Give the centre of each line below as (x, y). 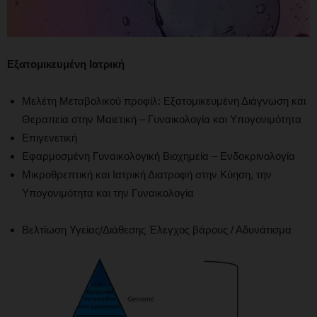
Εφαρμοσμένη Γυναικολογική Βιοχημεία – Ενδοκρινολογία (158, 156)
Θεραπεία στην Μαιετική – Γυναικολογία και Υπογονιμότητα (162, 119)
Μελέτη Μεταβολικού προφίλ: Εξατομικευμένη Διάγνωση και (164, 100)
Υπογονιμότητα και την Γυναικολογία (108, 192)
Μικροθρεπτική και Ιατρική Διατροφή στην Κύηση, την (147, 174)
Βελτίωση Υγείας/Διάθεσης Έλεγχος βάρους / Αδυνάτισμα (157, 229)
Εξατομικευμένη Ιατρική (66, 64)
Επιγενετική (50, 137)
